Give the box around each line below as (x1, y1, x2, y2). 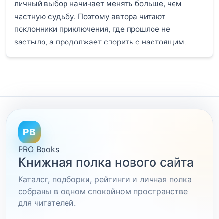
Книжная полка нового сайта (18, 155, 194, 170)
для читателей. (18, 198, 76, 208)
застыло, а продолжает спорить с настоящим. (14, 37, 186, 46)
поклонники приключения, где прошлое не (14, 24, 170, 34)
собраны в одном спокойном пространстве (18, 186, 188, 197)
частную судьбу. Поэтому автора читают (14, 11, 165, 21)
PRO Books (18, 144, 59, 154)
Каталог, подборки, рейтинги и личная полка (18, 175, 192, 185)
